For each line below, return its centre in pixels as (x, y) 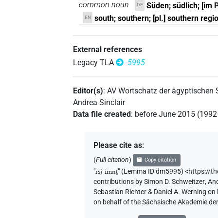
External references (108, 49)
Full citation (113, 160)
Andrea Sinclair (99, 103)
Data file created (102, 114)
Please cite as (118, 145)
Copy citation (160, 160)
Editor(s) (88, 91)
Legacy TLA (94, 63)
